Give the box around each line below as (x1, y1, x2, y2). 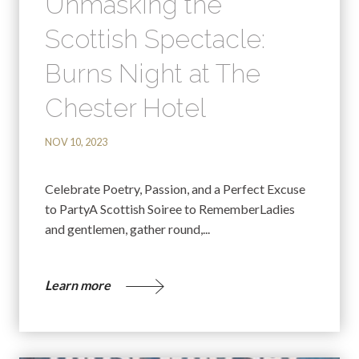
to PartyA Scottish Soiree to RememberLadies (45, 200, 295, 216)
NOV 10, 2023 (45, 135, 107, 148)
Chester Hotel (45, 92, 206, 123)
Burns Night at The (45, 58, 260, 88)
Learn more (45, 276, 113, 292)
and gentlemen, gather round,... (45, 220, 210, 236)
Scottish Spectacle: (45, 23, 265, 54)
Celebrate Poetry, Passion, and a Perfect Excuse (45, 180, 305, 196)
